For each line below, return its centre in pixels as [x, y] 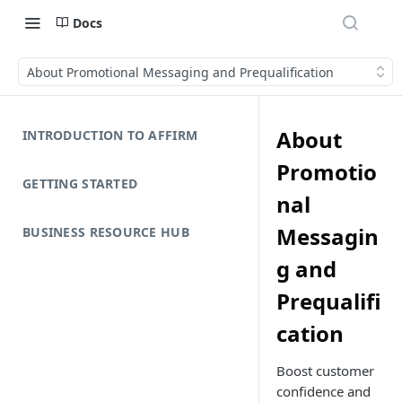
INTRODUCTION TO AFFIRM [110, 135]
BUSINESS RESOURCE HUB [106, 232]
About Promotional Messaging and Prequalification [180, 72]
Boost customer [325, 371]
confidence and [323, 391]
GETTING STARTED [80, 184]
